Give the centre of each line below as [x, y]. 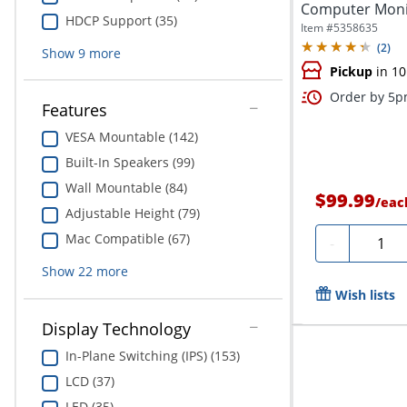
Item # [317, 28]
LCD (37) [89, 381]
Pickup [351, 71]
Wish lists [365, 294]
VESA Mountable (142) [131, 137]
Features [74, 110]
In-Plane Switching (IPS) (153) [152, 355]
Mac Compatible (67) [127, 239]
